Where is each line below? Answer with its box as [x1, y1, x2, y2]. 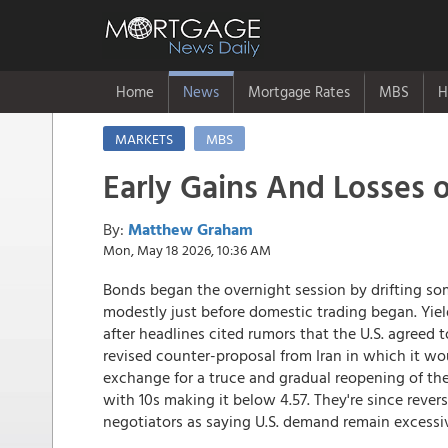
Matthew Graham [128, 217, 253, 241]
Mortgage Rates [248, 80, 350, 103]
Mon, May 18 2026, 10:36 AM [103, 239, 271, 260]
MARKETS [115, 128, 173, 149]
